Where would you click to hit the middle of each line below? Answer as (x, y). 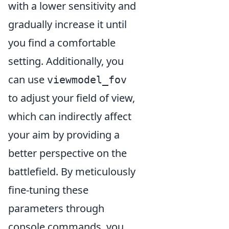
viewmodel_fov (87, 80)
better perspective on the (67, 153)
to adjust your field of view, (72, 98)
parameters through (56, 209)
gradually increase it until (67, 25)
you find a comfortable (62, 43)
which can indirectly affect (70, 117)
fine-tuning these (48, 190)
